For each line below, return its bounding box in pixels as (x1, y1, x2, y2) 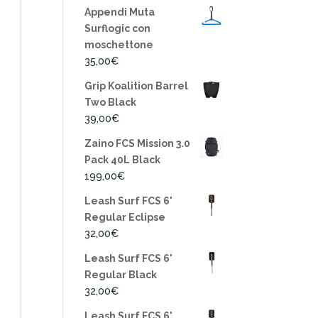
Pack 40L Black (84, 154, 161, 165)
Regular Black (84, 269, 158, 280)
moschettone (84, 39, 154, 50)
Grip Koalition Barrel (84, 80, 189, 92)
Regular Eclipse (84, 212, 166, 223)
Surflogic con (84, 23, 151, 34)
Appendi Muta (84, 6, 155, 18)
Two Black (84, 97, 137, 108)
